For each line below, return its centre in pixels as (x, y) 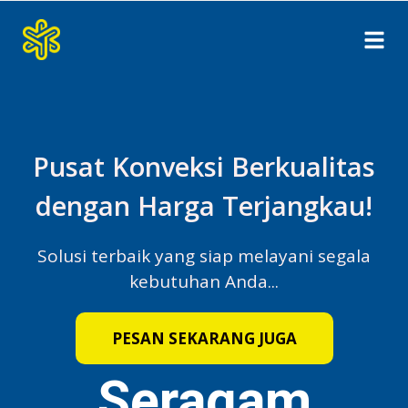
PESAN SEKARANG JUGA (204, 338)
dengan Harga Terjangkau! (204, 205)
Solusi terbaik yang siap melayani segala (204, 256)
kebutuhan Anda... (204, 281)
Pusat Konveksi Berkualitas (204, 166)
